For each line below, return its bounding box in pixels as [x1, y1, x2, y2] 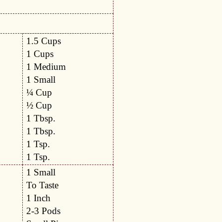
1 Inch [26, 193, 51, 203]
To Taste [26, 180, 59, 190]
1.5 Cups [26, 36, 61, 46]
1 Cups [26, 49, 54, 59]
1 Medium [26, 61, 66, 72]
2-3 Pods [26, 206, 61, 216]
